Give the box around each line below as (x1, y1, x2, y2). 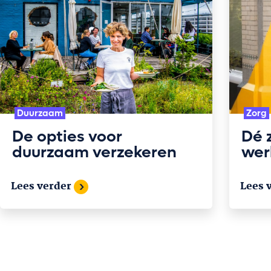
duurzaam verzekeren (12, 142, 177, 163)
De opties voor (12, 126, 122, 148)
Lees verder (11, 178, 71, 195)
